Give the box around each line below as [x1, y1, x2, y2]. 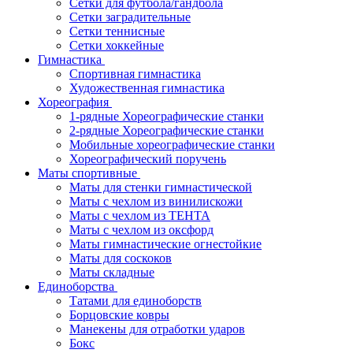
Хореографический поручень [69, 152, 226, 165]
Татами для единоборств [69, 294, 202, 307]
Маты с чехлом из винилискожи [69, 195, 243, 208]
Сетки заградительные [69, 10, 191, 24]
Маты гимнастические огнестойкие [69, 237, 262, 251]
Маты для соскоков [69, 251, 172, 265]
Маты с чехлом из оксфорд [69, 223, 214, 236]
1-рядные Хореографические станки [69, 110, 264, 123]
